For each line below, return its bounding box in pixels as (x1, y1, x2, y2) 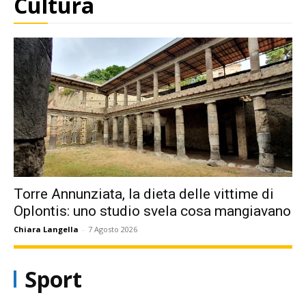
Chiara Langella (14, 223, 79, 234)
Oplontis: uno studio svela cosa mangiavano (14, 202, 291, 219)
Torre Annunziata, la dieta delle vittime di (14, 185, 274, 202)
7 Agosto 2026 (88, 223, 137, 234)
